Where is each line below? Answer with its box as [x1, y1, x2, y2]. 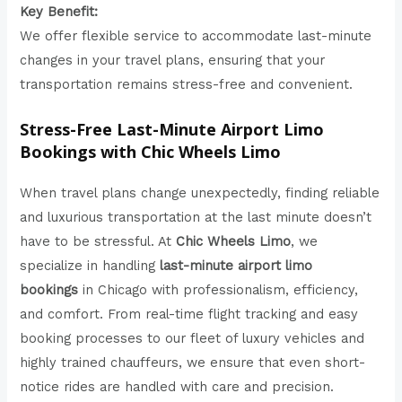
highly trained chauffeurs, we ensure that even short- [20, 354, 366, 371]
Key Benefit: [20, 4, 99, 21]
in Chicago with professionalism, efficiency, [78, 281, 359, 298]
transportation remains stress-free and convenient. [20, 76, 354, 93]
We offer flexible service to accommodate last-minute [20, 28, 372, 45]
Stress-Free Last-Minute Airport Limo [20, 118, 325, 140]
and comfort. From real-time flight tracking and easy [20, 305, 359, 322]
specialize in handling [20, 257, 161, 274]
